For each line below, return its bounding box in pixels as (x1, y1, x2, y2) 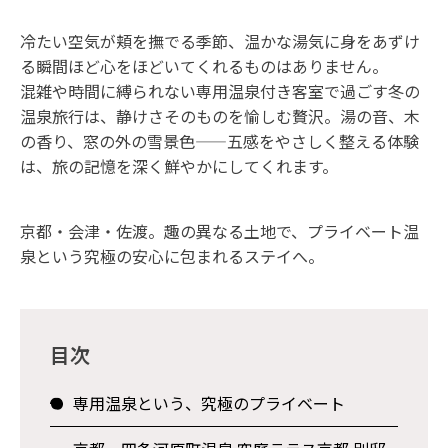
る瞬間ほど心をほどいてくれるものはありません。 (20, 54, 392, 78)
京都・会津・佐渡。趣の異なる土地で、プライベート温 (20, 219, 419, 243)
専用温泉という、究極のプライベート (73, 391, 346, 415)
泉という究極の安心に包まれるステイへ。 (20, 244, 328, 268)
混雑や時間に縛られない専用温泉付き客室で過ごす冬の (20, 79, 420, 103)
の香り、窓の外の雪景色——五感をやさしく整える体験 (20, 129, 419, 153)
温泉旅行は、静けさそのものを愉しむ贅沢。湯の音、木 (20, 104, 420, 128)
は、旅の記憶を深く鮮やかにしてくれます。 (20, 154, 342, 178)
